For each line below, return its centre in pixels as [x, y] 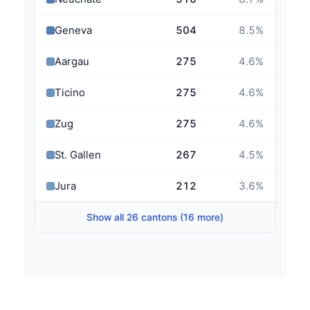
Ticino [70, 92]
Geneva [73, 30]
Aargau [72, 61]
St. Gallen [77, 155]
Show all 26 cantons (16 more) [155, 218]
